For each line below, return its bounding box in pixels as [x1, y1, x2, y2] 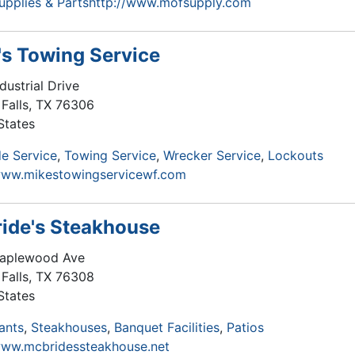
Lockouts [268, 147, 323, 163]
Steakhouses [31, 319, 107, 335]
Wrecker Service [163, 147, 261, 163]
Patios [227, 319, 264, 335]
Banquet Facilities [114, 319, 219, 335]
